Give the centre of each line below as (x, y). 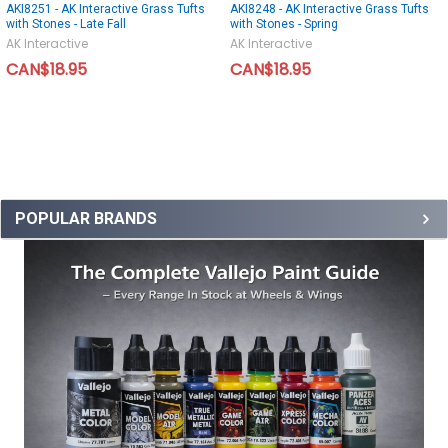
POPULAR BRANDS (86, 219)
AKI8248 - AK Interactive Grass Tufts (329, 9)
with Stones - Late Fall (66, 24)
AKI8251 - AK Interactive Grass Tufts (105, 9)
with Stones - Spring (284, 24)
